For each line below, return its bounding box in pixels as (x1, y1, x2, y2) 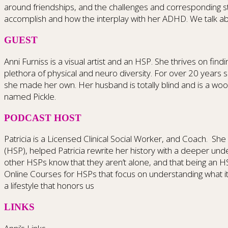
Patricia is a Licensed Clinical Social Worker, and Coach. (4, 133, 208, 145)
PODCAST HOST (4, 112, 81, 123)
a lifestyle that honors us (4, 180, 94, 192)
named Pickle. (4, 90, 56, 102)
